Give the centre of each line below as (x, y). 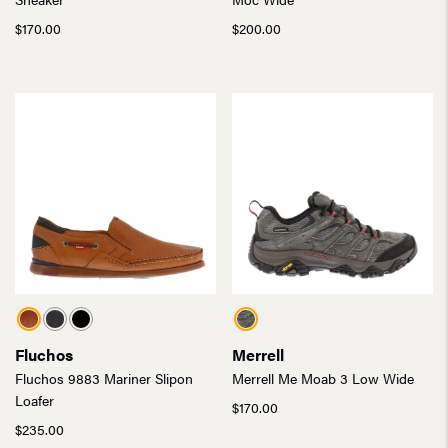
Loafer (34, 400)
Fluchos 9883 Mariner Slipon (104, 378)
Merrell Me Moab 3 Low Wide (323, 378)
